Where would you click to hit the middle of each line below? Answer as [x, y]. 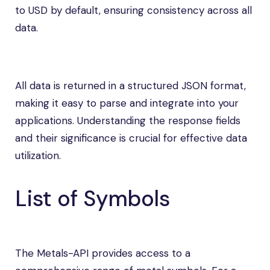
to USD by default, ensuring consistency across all [133, 10]
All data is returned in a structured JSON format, [130, 86]
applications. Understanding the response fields [128, 121]
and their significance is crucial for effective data [131, 138]
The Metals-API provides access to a [103, 253]
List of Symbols [93, 199]
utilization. [38, 155]
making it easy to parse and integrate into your [127, 103]
